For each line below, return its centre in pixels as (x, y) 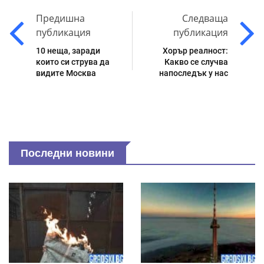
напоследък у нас (194, 73)
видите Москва (66, 73)
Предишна (60, 19)
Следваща (205, 19)
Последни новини (67, 154)
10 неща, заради (68, 51)
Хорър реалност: (195, 51)
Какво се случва (196, 62)
